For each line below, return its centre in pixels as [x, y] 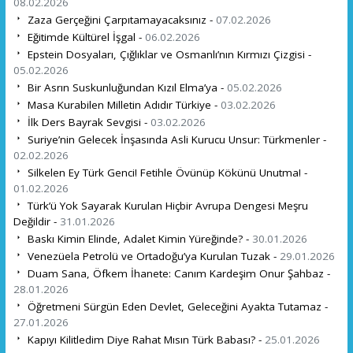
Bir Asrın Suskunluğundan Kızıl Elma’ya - [125, 87]
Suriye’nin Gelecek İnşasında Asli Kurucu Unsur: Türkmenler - [175, 139]
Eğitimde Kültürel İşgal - [84, 37]
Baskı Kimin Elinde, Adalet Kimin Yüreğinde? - [138, 238]
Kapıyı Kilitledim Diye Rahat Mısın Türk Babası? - [144, 339]
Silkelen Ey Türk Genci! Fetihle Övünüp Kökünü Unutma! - [165, 172]
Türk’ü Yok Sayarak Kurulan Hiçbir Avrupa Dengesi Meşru [166, 205]
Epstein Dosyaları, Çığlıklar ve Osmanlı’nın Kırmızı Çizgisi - [167, 54]
